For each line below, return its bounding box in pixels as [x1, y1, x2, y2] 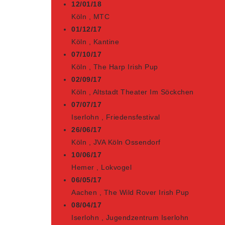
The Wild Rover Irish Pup [103, 188, 189, 196]
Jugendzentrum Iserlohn [105, 213, 189, 221]
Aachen [71, 188, 97, 196]
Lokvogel [101, 163, 132, 171]
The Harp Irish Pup [93, 63, 158, 71]
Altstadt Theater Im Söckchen [92, 88, 194, 96]
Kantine [93, 38, 119, 46]
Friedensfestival [105, 113, 160, 121]
